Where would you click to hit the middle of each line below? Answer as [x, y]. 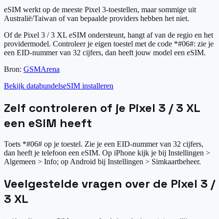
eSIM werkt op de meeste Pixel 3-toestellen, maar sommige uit [100, 9]
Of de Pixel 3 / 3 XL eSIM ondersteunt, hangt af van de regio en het [109, 35]
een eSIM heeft [48, 123]
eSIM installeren [88, 86]
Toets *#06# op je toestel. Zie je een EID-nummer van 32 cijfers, [104, 144]
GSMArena [42, 69]
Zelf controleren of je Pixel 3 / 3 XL [102, 108]
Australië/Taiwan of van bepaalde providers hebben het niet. [97, 18]
